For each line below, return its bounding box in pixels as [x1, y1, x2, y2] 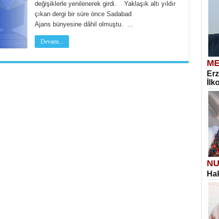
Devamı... [40, 38, 63, 45]
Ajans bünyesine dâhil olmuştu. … [34, 21, 133, 28]
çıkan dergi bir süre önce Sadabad [34, 10, 131, 18]
